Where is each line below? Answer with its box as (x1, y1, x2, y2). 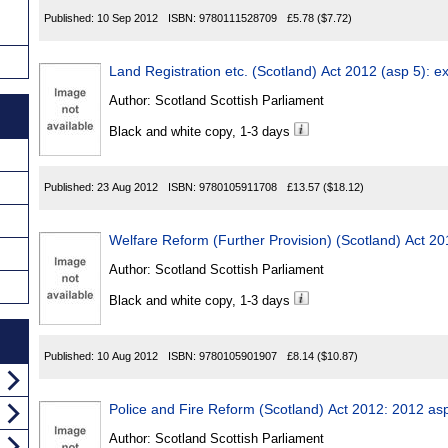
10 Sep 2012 (97, 12, 158, 25)
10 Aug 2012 (97, 350, 158, 363)
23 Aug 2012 (97, 181, 158, 194)
